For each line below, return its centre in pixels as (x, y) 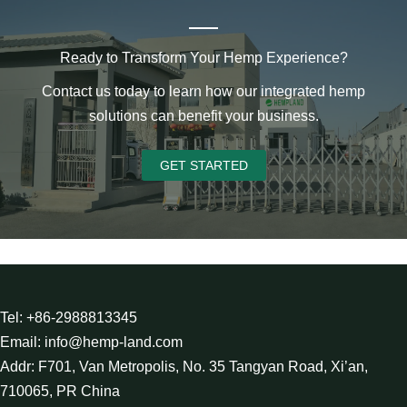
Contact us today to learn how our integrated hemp (203, 91)
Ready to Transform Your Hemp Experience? (203, 58)
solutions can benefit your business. (203, 116)
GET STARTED (203, 165)
